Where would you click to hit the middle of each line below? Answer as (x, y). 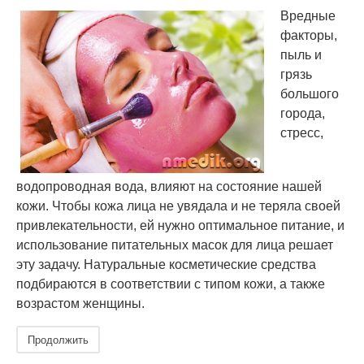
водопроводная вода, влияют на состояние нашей (169, 186)
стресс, (302, 133)
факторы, (309, 35)
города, (303, 113)
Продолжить (58, 339)
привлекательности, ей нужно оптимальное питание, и (180, 225)
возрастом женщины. (80, 303)
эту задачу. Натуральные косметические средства (166, 264)
